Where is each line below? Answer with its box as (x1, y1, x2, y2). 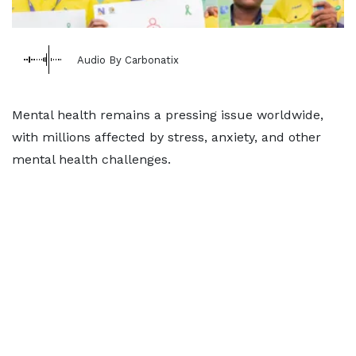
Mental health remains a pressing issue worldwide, (12, 107, 323, 122)
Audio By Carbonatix (77, 53, 179, 66)
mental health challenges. (12, 152, 171, 167)
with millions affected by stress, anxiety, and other (12, 130, 321, 145)
